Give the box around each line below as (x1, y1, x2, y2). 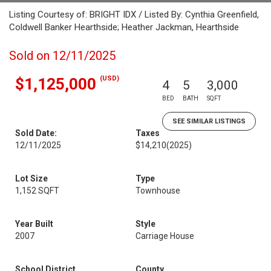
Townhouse (135, 186, 180, 195)
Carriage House (135, 231, 194, 241)
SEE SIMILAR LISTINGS (172, 117, 246, 125)
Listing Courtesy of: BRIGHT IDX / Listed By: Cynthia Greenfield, (9, 9, 259, 20)
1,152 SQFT (15, 186, 59, 195)
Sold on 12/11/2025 (9, 48, 116, 63)
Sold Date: (15, 128, 57, 138)
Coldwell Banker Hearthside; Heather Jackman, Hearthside (9, 22, 239, 33)
